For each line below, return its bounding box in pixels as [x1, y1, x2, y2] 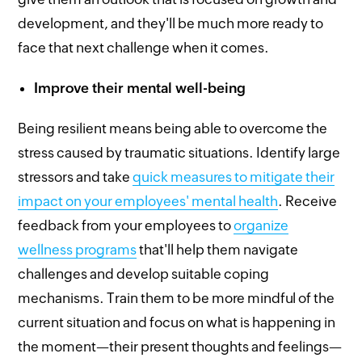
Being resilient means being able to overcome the [18, 120, 328, 137]
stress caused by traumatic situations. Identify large [18, 144, 341, 161]
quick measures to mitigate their [133, 168, 335, 185]
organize [234, 217, 289, 234]
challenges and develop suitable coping [18, 265, 270, 282]
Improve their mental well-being [34, 79, 246, 96]
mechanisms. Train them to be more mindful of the [18, 289, 335, 306]
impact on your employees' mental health [18, 192, 279, 209]
